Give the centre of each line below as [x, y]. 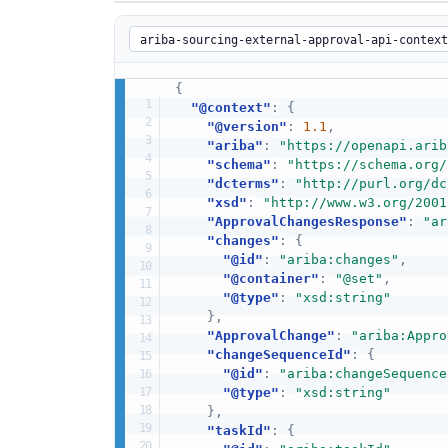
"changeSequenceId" [278, 355]
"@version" [246, 127]
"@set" [358, 279]
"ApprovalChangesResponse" [306, 222]
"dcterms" [242, 184]
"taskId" [238, 431]
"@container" [270, 279]
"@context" [230, 108]
